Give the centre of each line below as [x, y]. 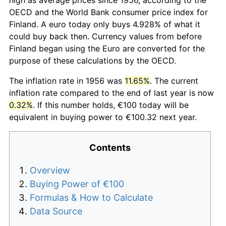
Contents [110, 147]
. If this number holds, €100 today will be [111, 105]
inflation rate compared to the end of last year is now [111, 93]
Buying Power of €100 [77, 184]
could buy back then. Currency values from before [105, 36]
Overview [50, 170]
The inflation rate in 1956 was [67, 80]
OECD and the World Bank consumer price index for [108, 12]
